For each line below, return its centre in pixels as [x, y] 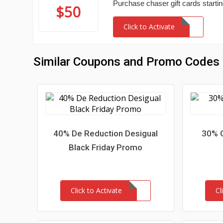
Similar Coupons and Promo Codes [127, 62]
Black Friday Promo [106, 147]
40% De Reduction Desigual [106, 133]
